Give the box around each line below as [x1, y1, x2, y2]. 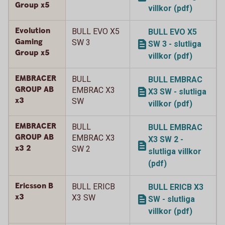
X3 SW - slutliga [148, 87, 206, 96]
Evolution [15, 26, 50, 36]
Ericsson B [15, 181, 53, 191]
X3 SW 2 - [148, 135, 183, 144]
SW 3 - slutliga [148, 39, 201, 49]
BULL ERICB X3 [148, 182, 203, 192]
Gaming [15, 37, 43, 47]
